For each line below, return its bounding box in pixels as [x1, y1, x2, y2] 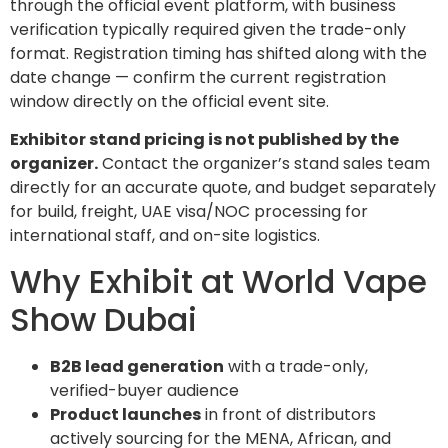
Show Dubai [10, 296, 197, 342]
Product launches [50, 402, 201, 426]
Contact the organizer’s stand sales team [98, 152, 430, 176]
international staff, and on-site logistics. [10, 224, 320, 248]
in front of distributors [201, 402, 376, 426]
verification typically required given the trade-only [10, 18, 406, 42]
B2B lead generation [50, 354, 224, 378]
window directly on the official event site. [10, 90, 329, 114]
